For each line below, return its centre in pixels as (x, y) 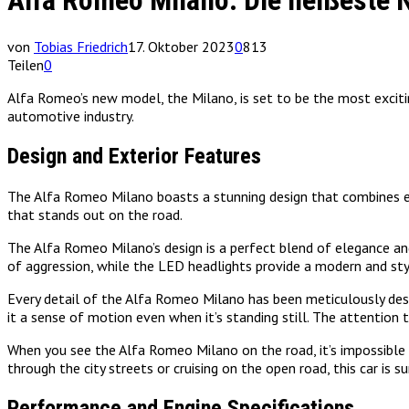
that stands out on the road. (95, 214)
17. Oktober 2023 (181, 46)
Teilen (26, 64)
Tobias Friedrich (81, 46)
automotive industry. (71, 115)
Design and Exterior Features (134, 156)
